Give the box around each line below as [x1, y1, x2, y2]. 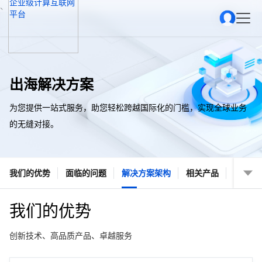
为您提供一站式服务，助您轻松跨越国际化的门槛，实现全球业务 [9, 102, 247, 112]
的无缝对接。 [9, 118, 58, 129]
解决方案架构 [122, 168, 171, 178]
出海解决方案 [9, 75, 94, 92]
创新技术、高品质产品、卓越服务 [9, 230, 132, 241]
